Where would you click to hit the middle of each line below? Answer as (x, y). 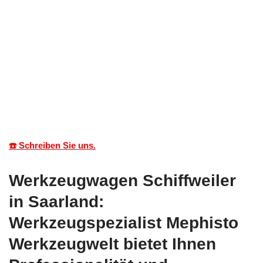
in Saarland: (56, 201)
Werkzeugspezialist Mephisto (124, 222)
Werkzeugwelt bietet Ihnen (112, 244)
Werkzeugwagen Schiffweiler (122, 180)
